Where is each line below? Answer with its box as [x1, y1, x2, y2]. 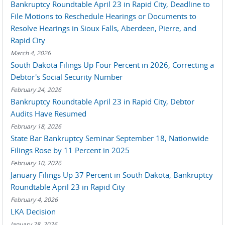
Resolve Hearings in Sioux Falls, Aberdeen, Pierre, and [11, 23, 196, 33]
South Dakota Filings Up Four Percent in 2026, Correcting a [11, 60, 214, 70]
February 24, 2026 [11, 85, 61, 93]
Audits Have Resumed [11, 108, 86, 119]
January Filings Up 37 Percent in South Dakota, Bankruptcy [11, 170, 213, 180]
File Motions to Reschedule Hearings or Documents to [11, 11, 196, 21]
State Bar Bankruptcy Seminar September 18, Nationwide [11, 133, 208, 143]
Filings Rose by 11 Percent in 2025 [11, 145, 130, 155]
